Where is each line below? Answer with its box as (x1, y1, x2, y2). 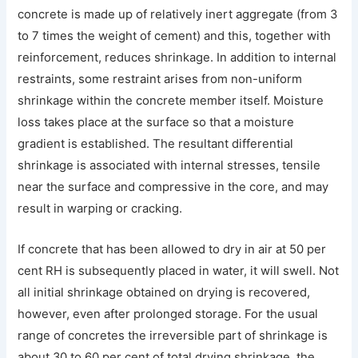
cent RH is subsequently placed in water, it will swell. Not (18, 264, 340, 279)
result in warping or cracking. (18, 201, 183, 217)
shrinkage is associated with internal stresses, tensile (18, 158, 321, 173)
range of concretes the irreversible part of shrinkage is (18, 328, 328, 344)
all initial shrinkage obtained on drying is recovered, (18, 285, 311, 300)
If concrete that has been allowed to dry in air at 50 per (18, 242, 327, 257)
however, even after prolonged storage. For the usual (18, 307, 319, 322)
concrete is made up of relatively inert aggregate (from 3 (18, 7, 338, 22)
